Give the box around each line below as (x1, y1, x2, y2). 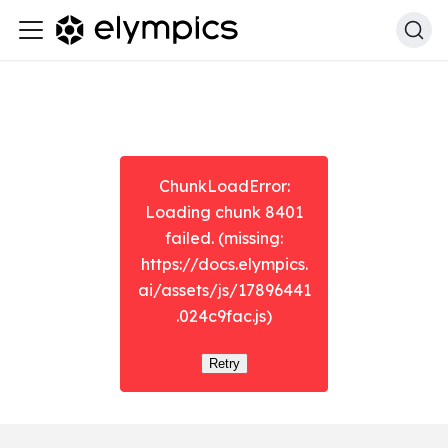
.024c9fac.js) (176, 306, 272, 326)
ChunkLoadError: (158, 176, 290, 196)
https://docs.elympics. (140, 254, 308, 274)
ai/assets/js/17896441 (137, 280, 311, 300)
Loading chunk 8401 (145, 202, 303, 222)
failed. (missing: (165, 228, 283, 248)
